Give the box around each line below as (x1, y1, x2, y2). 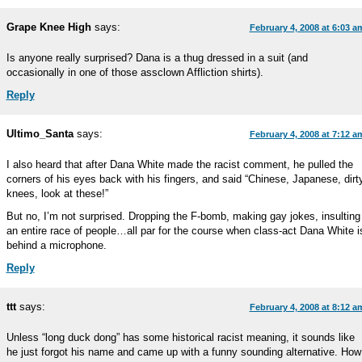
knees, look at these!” (6, 187, 108, 200)
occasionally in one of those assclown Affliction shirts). (6, 66, 263, 78)
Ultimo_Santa (6, 128, 74, 140)
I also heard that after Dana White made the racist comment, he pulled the (6, 158, 353, 170)
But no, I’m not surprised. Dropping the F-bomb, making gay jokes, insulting (6, 210, 360, 222)
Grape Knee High (6, 21, 91, 33)
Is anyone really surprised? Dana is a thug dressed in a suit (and (6, 52, 308, 64)
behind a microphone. (6, 239, 107, 251)
